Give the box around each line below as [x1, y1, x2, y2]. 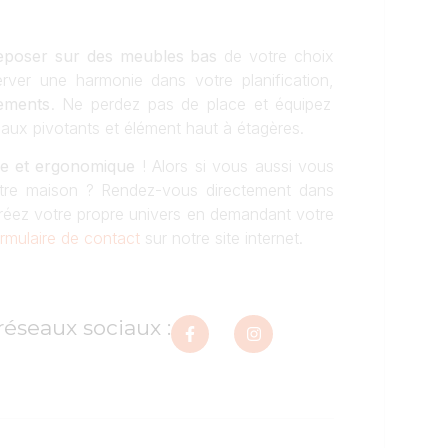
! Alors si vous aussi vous [135, 156, 335, 177]
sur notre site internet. [145, 228, 303, 249]
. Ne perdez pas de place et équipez [50, 93, 332, 114]
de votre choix [224, 45, 334, 66]
